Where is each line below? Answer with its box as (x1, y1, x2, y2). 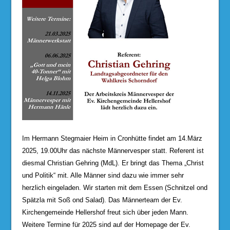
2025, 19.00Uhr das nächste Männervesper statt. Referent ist (22, 146, 204, 155)
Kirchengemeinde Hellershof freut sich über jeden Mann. (22, 208, 188, 216)
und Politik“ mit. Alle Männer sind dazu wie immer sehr (22, 171, 184, 179)
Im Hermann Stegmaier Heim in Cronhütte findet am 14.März (22, 134, 202, 142)
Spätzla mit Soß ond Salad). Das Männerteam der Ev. (22, 196, 182, 204)
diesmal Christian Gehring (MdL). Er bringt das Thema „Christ (22, 159, 204, 167)
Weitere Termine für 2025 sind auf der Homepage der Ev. (22, 220, 190, 228)
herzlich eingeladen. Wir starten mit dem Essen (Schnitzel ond (22, 183, 207, 191)
